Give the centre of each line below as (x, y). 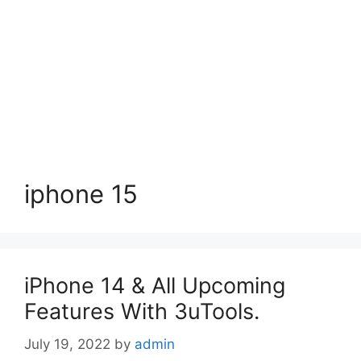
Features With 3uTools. (142, 311)
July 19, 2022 (67, 344)
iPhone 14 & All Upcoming (155, 286)
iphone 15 (81, 194)
